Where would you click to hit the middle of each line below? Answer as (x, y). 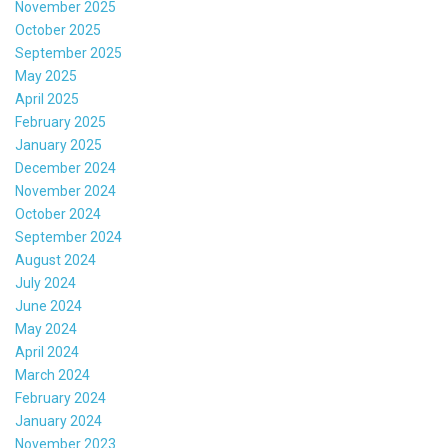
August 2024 (55, 260)
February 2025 (60, 122)
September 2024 (68, 237)
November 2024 (65, 191)
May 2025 (46, 76)
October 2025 (58, 30)
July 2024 (45, 283)
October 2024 (58, 214)
